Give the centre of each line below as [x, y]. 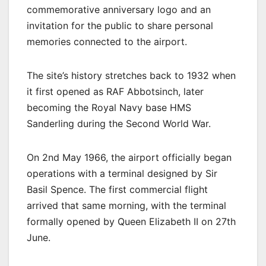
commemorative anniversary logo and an [119, 10]
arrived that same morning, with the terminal [126, 206]
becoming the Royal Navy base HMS [109, 108]
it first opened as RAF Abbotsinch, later [115, 92]
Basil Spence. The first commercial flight [117, 190]
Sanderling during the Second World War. [119, 124]
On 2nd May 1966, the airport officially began [129, 158]
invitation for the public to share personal [120, 26]
